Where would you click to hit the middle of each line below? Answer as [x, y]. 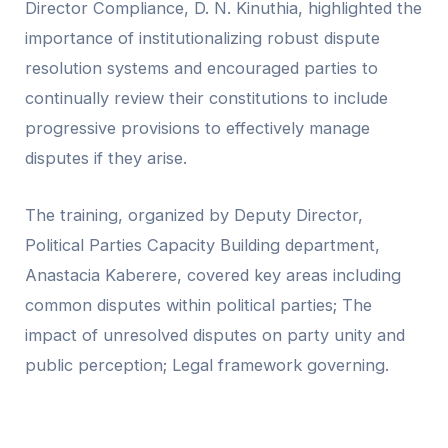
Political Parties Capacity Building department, [203, 244]
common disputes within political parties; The [199, 304]
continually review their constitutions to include [207, 98]
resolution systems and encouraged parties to [202, 68]
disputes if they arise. [106, 158]
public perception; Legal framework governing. [207, 364]
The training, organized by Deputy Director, [194, 214]
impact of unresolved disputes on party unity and [215, 334]
